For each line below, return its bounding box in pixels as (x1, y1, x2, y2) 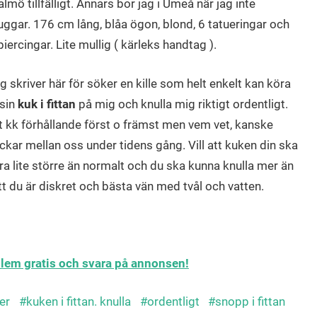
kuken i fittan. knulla (25, 294, 131, 309)
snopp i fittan (215, 294, 286, 309)
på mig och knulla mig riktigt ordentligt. (76, 96, 288, 111)
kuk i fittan (18, 96, 76, 111)
